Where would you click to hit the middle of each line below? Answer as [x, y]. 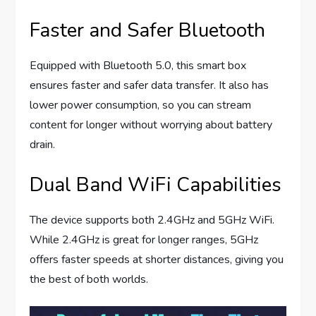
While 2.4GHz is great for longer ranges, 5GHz [144, 240]
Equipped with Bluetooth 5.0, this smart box [138, 66]
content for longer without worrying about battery [151, 125]
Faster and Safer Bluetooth [148, 31]
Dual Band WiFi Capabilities [156, 185]
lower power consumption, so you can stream [141, 105]
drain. [43, 145]
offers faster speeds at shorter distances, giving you [157, 260]
